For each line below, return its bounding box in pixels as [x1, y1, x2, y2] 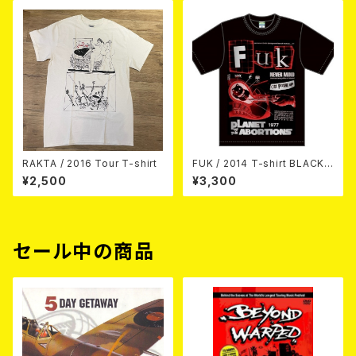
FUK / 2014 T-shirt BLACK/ [192, 157, 329, 169]
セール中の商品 [13, 240, 155, 263]
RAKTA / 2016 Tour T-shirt [22, 157, 157, 169]
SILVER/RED [192, 169, 253, 181]
